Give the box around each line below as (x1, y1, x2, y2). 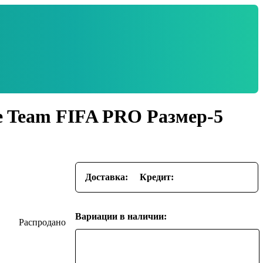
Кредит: (140, 171, 174, 182)
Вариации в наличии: (75, 211, 167, 221)
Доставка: (85, 171, 129, 182)
